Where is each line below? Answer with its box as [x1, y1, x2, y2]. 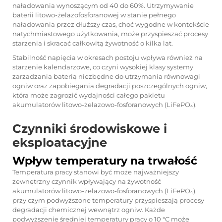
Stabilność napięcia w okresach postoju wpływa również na [12, 54, 203, 61]
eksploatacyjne [12, 135, 107, 150]
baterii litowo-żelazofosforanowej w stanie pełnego [12, 11, 176, 19]
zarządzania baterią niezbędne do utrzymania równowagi [12, 72, 200, 80]
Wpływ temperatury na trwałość [12, 154, 197, 167]
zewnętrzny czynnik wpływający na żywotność [12, 177, 161, 185]
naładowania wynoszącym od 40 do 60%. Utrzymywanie [12, 1, 194, 9]
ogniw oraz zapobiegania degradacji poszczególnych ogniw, [12, 82, 207, 90]
